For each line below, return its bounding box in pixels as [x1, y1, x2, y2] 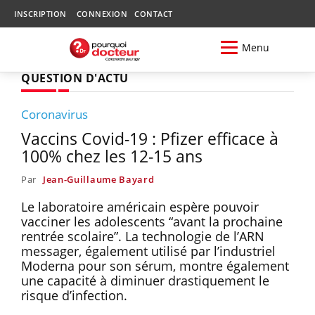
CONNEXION [76, 8, 127, 19]
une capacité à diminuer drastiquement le [21, 271, 269, 289]
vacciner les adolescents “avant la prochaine [21, 212, 283, 230]
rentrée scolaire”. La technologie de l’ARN [21, 227, 264, 245]
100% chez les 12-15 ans [21, 144, 202, 167]
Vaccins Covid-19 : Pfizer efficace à [21, 127, 278, 150]
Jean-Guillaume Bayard [42, 172, 155, 186]
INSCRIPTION [14, 8, 67, 19]
